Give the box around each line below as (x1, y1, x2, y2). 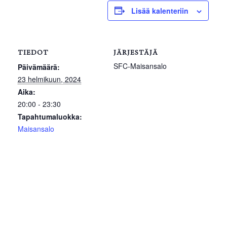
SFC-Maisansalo (113, 60, 167, 71)
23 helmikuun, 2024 (18, 73, 81, 84)
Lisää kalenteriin (131, 5, 188, 16)
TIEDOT (18, 49, 49, 57)
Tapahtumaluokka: (18, 111, 82, 122)
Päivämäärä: (18, 61, 60, 72)
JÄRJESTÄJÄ (113, 49, 158, 57)
